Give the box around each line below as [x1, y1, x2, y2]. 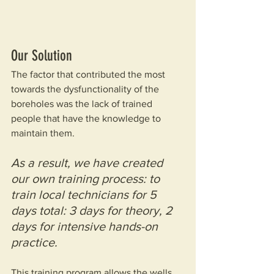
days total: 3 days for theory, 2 [11, 204, 176, 218]
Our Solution [11, 47, 72, 65]
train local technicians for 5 [11, 188, 160, 202]
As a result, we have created [11, 156, 166, 170]
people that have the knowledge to [11, 113, 163, 124]
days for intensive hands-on [11, 220, 161, 234]
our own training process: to [11, 172, 163, 186]
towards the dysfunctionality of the [11, 84, 161, 95]
